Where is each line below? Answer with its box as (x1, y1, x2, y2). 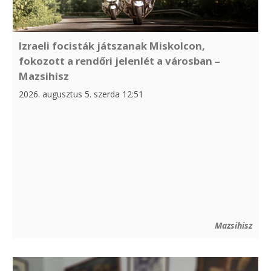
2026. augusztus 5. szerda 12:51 (19, 88, 143, 100)
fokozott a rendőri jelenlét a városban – (19, 53, 220, 68)
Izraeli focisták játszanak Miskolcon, (19, 38, 205, 53)
